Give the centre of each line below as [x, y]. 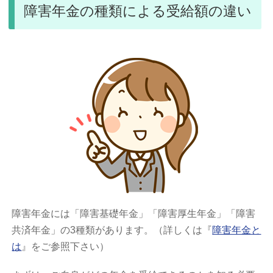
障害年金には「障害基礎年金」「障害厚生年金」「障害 [134, 213]
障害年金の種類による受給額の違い [138, 11]
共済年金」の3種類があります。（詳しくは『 [112, 230]
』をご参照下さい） [66, 246]
